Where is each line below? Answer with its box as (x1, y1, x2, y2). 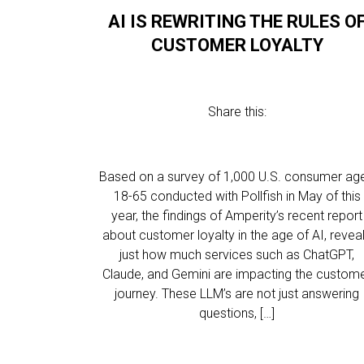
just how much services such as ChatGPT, (119, 247, 355, 262)
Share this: (207, 104, 266, 119)
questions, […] (199, 305, 275, 321)
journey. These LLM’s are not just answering (115, 286, 360, 301)
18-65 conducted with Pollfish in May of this (113, 188, 361, 204)
